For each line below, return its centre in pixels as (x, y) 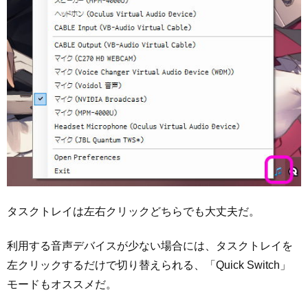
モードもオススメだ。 (62, 285)
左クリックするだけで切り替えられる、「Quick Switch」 (149, 265)
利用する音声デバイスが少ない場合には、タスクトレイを (150, 246)
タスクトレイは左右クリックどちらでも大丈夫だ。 (133, 211)
